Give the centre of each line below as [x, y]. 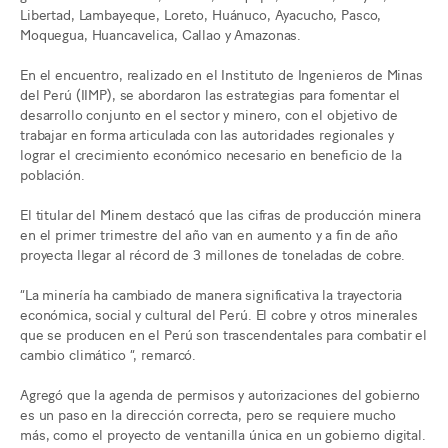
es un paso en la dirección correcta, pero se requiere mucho [208, 413]
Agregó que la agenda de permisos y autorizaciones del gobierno [220, 393]
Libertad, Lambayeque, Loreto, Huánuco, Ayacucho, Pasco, [201, 14]
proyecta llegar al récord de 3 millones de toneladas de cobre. [213, 254]
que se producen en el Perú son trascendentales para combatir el [224, 333]
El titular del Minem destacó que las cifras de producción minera [221, 214]
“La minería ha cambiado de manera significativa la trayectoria [211, 293]
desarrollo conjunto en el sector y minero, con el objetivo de [209, 114]
